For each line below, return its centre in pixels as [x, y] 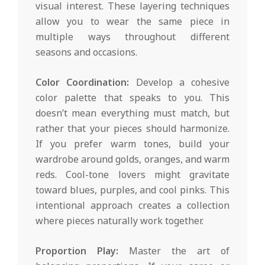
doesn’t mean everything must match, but [132, 113]
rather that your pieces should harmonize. [132, 128]
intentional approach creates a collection [132, 205]
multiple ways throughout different [132, 36]
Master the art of [174, 251]
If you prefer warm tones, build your [132, 143]
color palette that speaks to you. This [132, 97]
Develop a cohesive [179, 82]
